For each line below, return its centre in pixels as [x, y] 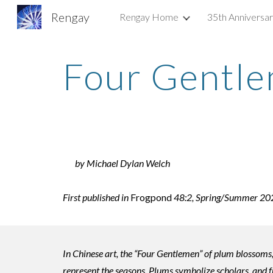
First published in [96, 197]
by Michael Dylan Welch [122, 163]
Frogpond [151, 197]
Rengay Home [149, 17]
